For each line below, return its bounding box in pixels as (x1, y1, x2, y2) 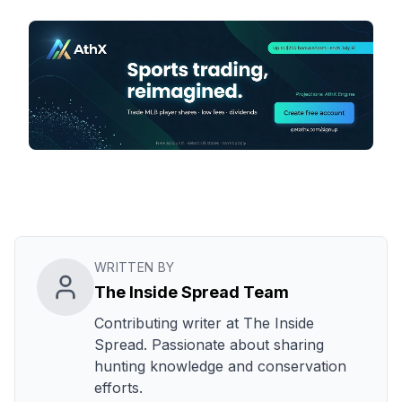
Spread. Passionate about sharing (94, 336, 324, 354)
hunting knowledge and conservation (94, 357, 346, 375)
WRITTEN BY (94, 259, 175, 275)
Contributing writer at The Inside (94, 314, 314, 332)
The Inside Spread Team (94, 283, 289, 301)
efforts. (94, 379, 143, 397)
